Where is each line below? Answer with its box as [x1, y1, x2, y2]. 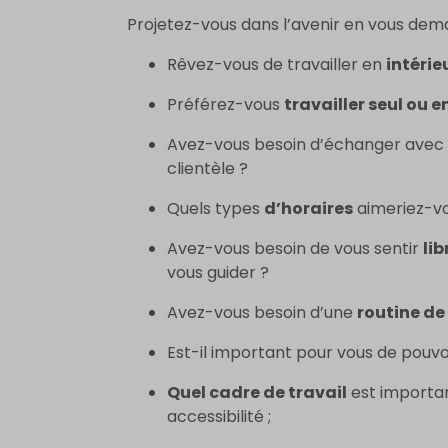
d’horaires [264, 197, 353, 221]
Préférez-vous [167, 93, 284, 117]
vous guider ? [167, 261, 269, 285]
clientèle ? [167, 157, 248, 181]
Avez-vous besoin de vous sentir [167, 237, 423, 261]
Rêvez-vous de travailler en [167, 53, 386, 77]
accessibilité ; [167, 405, 271, 429]
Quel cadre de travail [167, 381, 347, 405]
